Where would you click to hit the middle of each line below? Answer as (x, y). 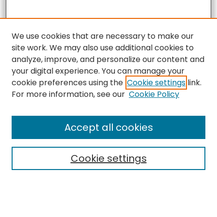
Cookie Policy (154, 94)
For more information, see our (68, 94)
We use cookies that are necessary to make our (103, 36)
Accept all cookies (108, 127)
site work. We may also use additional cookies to (103, 48)
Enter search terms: (46, 174)
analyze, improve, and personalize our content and (108, 59)
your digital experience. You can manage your (98, 71)
